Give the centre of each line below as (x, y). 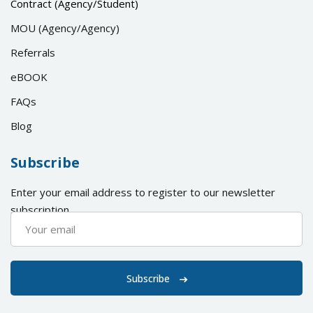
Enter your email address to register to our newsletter (143, 192)
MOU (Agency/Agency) (65, 28)
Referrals (33, 52)
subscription (40, 209)
